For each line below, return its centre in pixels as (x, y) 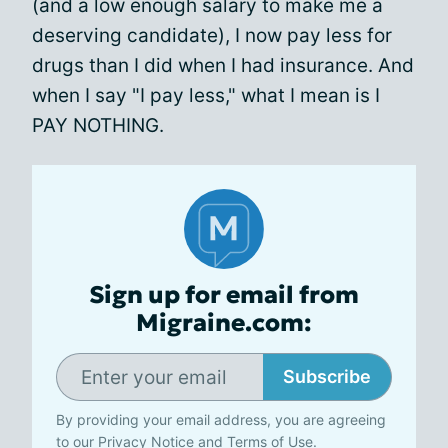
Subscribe (327, 376)
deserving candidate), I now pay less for (212, 35)
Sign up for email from (224, 295)
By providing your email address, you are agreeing (221, 419)
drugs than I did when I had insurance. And (223, 65)
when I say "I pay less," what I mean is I (206, 95)
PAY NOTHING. (98, 125)
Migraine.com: (224, 323)
